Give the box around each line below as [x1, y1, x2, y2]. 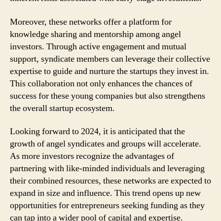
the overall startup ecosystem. [10, 102, 115, 114]
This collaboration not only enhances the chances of [10, 77, 192, 89]
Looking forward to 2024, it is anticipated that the [10, 126, 185, 137]
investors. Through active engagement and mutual [10, 40, 186, 52]
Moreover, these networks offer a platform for [10, 16, 172, 28]
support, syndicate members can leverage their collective [10, 53, 210, 65]
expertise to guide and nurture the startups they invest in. [10, 65, 209, 77]
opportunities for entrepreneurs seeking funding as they [10, 200, 205, 211]
